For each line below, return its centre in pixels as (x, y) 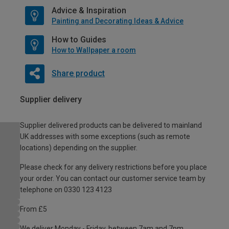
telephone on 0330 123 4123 (66, 189)
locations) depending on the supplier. (79, 147)
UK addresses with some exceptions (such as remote (105, 136)
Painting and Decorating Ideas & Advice (118, 21)
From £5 (33, 209)
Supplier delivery (51, 99)
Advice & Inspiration (89, 10)
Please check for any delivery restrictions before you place (113, 167)
